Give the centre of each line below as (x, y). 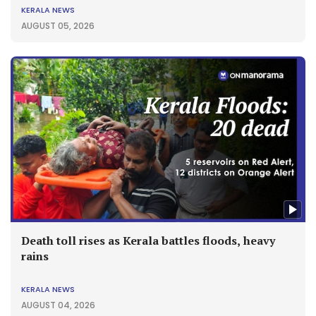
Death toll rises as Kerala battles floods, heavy (148, 240)
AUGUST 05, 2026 (58, 25)
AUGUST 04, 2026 (58, 305)
